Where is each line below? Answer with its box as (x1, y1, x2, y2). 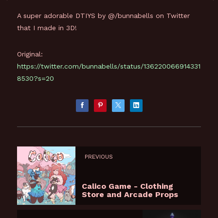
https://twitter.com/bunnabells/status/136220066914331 (17, 62, 200, 70)
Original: (17, 50, 43, 58)
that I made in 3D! (17, 23, 77, 32)
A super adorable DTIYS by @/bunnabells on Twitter (17, 11, 190, 19)
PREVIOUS (85, 153, 113, 161)
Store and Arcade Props (82, 190, 178, 200)
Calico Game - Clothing (82, 182, 173, 191)
